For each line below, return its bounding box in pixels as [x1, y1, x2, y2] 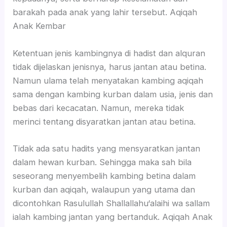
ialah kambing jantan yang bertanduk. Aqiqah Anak [13, 211, 213, 222]
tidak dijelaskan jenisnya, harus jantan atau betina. [13, 61, 207, 72]
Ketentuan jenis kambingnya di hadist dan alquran [13, 48, 206, 58]
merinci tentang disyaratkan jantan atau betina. [13, 116, 196, 127]
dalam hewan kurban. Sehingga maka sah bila [13, 157, 192, 167]
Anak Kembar [13, 21, 66, 31]
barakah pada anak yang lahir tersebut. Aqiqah [13, 7, 198, 18]
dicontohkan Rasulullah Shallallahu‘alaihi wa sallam [13, 198, 210, 208]
